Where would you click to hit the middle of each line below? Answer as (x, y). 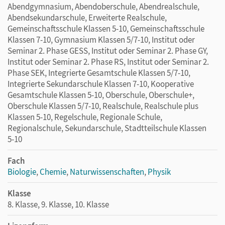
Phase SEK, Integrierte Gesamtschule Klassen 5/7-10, (99, 73)
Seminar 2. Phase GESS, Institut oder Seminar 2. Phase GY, (108, 50)
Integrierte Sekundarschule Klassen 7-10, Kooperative (101, 84)
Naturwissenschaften (107, 172)
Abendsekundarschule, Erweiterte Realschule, (87, 17)
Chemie (53, 172)
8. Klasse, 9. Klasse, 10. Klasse (58, 204)
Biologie (22, 172)
